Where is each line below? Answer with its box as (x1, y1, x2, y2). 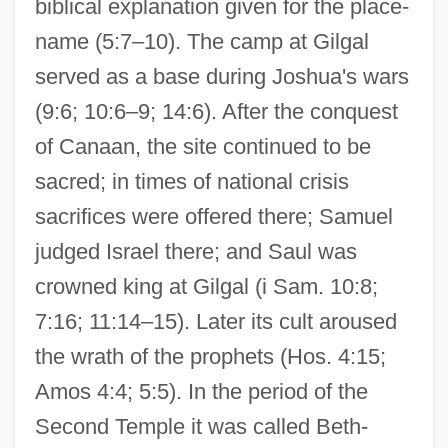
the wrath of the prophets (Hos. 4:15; (34, 343, 386, 369)
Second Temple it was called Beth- (34, 413, 368, 439)
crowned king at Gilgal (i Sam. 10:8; (34, 273, 378, 299)
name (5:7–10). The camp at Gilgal (34, 28, 369, 54)
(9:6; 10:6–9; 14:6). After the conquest (34, 98, 398, 124)
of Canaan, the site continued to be (34, 133, 371, 159)
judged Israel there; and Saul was (34, 238, 357, 264)
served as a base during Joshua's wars (34, 63, 409, 89)
